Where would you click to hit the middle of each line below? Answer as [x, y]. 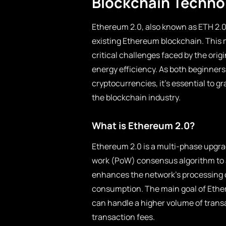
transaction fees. [123, 217]
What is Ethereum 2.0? [143, 126]
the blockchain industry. [136, 97]
